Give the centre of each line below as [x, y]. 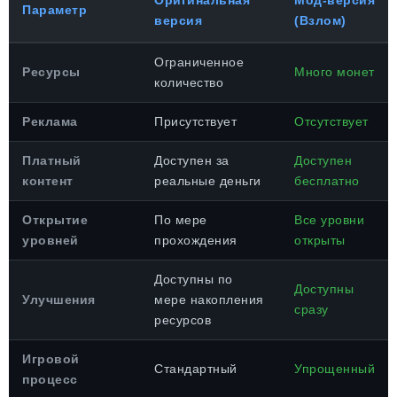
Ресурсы [51, 72]
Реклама [50, 121]
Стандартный [196, 369]
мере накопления [209, 300]
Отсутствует [331, 121]
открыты [320, 240]
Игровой [51, 359]
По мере [181, 220]
